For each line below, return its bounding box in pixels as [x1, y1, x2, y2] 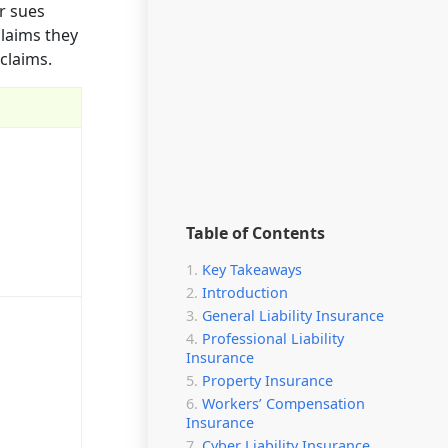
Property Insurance [202, 370, 333, 390]
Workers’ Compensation [202, 393, 365, 413]
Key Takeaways [202, 259, 302, 279]
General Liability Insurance [202, 305, 384, 325]
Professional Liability [202, 328, 344, 348]
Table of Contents [186, 221, 325, 244]
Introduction [202, 282, 288, 302]
